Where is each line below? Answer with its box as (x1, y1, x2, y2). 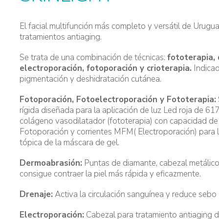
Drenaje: (20, 189, 53, 200)
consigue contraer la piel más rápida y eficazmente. (20, 168, 201, 179)
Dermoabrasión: (20, 157, 83, 169)
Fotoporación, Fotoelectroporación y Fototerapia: (20, 94, 217, 105)
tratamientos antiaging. (20, 31, 102, 43)
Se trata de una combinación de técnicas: (20, 52, 168, 63)
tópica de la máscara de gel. (20, 137, 120, 148)
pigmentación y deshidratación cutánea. (20, 73, 162, 85)
